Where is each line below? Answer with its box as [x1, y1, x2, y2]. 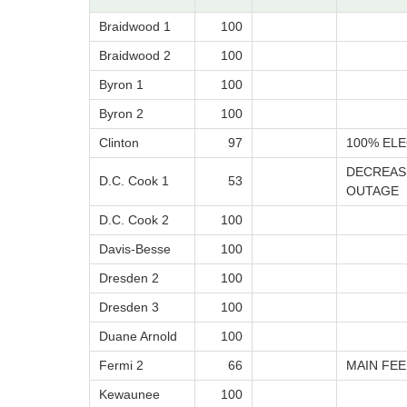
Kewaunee [99, 387, 160, 402]
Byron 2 [99, 106, 144, 122]
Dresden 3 [99, 300, 159, 315]
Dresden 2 [99, 271, 159, 286]
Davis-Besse [99, 242, 171, 257]
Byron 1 [99, 77, 144, 93]
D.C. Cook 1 [99, 174, 169, 189]
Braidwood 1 [99, 19, 171, 35]
